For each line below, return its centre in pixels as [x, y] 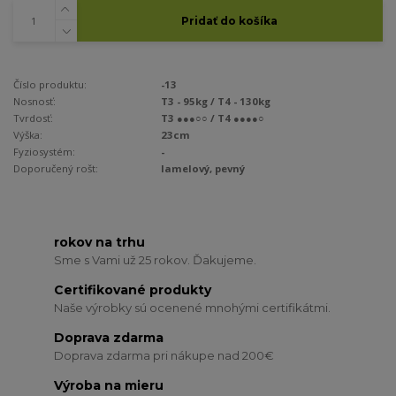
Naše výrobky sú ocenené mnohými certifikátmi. [193, 307]
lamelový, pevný [203, 169]
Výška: [28, 135]
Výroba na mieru [109, 386]
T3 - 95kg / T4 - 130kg [216, 102]
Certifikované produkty [133, 290]
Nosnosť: [34, 102]
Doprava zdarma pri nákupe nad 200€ [164, 355]
